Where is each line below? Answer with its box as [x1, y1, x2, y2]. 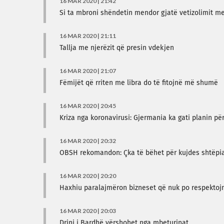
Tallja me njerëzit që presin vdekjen [59, 44, 174, 51]
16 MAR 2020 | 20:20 [59, 172, 116, 179]
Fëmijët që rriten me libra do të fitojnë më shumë [59, 79, 218, 86]
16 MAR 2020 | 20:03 [59, 207, 116, 214]
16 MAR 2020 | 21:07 [59, 67, 116, 74]
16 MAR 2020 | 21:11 [59, 32, 116, 39]
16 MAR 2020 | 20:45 [59, 102, 116, 109]
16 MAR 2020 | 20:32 [59, 137, 116, 144]
